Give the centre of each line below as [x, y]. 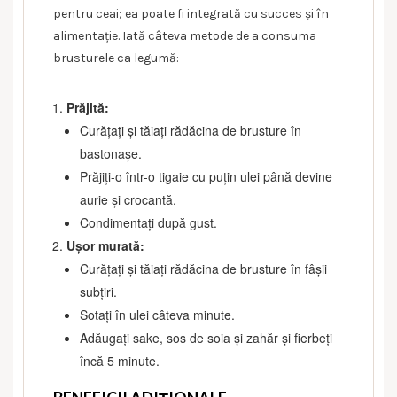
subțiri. [98, 291]
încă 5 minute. [120, 360]
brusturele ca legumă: [116, 58]
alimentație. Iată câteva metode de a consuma [185, 35]
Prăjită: [88, 107]
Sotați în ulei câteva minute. [157, 314]
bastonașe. [111, 153]
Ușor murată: [105, 245]
